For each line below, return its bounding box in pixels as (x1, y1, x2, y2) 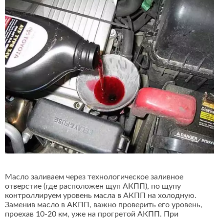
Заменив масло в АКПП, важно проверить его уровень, (5, 201, 202, 209)
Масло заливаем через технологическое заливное (5, 173, 183, 181)
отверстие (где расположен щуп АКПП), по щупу (5, 182, 181, 191)
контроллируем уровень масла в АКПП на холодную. (5, 192, 197, 200)
